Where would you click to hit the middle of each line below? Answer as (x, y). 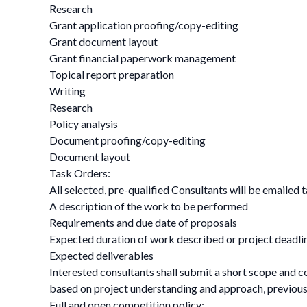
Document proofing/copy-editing (127, 140)
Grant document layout (103, 41)
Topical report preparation (112, 74)
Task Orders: (80, 173)
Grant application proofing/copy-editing (144, 25)
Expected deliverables (101, 255)
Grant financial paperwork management (143, 58)
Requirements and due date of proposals (143, 222)
